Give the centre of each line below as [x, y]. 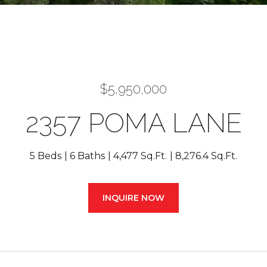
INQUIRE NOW [133, 198]
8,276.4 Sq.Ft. [206, 156]
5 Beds [46, 156]
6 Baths [87, 156]
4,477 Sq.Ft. [140, 156]
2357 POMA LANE [133, 123]
